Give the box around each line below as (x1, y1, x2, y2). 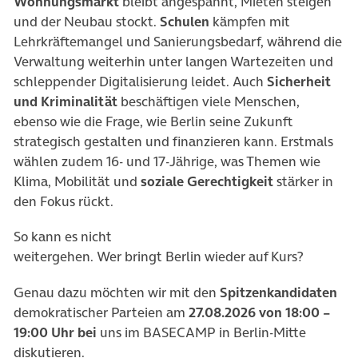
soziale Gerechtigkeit (141, 172, 273, 192)
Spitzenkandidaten (220, 282, 337, 302)
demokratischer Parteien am (14, 302, 189, 322)
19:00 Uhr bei (14, 322, 97, 342)
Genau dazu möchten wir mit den (14, 282, 220, 302)
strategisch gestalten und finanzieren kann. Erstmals (14, 132, 333, 152)
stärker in (273, 172, 333, 192)
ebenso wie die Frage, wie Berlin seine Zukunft (14, 112, 292, 132)
